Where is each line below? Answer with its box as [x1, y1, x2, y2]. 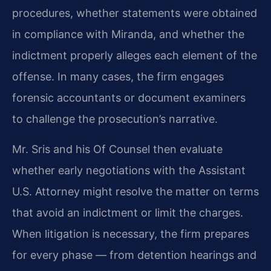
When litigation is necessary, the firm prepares [12, 227, 249, 240]
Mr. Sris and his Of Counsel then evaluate [12, 142, 223, 155]
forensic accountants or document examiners [12, 91, 246, 105]
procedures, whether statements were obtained [12, 7, 257, 20]
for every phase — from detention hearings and [12, 248, 256, 261]
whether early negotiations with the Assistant [12, 163, 246, 177]
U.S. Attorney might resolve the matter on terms [12, 184, 259, 198]
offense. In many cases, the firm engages [12, 70, 224, 83]
